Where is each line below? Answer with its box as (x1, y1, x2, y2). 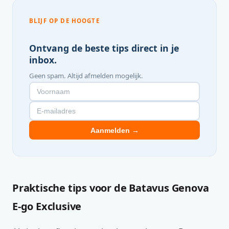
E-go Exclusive (12, 199, 82, 214)
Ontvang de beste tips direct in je (29, 42, 179, 54)
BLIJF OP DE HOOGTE (29, 17, 100, 25)
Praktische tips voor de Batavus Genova (12, 181, 209, 195)
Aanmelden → (90, 126, 139, 134)
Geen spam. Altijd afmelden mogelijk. (29, 71, 143, 80)
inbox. (29, 54, 57, 66)
